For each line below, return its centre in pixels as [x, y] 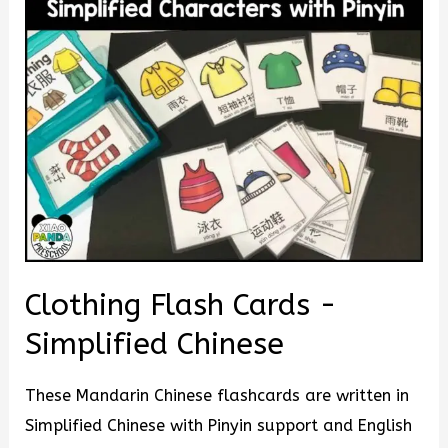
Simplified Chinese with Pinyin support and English [219, 425]
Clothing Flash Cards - [181, 305]
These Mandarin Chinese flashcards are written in [217, 395]
